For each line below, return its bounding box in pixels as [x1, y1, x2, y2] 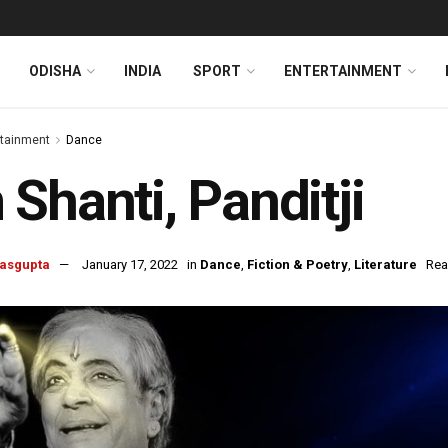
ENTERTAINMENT [284, 63, 402, 79]
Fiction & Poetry [247, 257, 348, 273]
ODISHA [29, 63, 81, 79]
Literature [354, 257, 417, 273]
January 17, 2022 [82, 257, 178, 273]
